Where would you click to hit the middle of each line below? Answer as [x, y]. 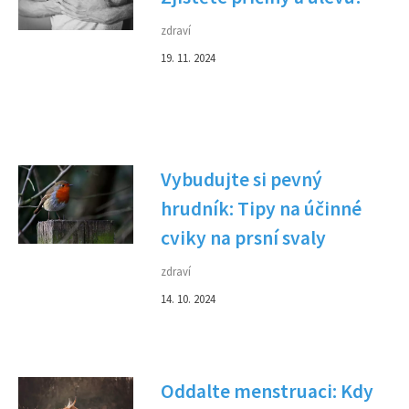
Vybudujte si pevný [241, 179]
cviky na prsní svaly [243, 238]
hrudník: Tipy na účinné [261, 209]
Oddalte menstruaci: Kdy [267, 391]
